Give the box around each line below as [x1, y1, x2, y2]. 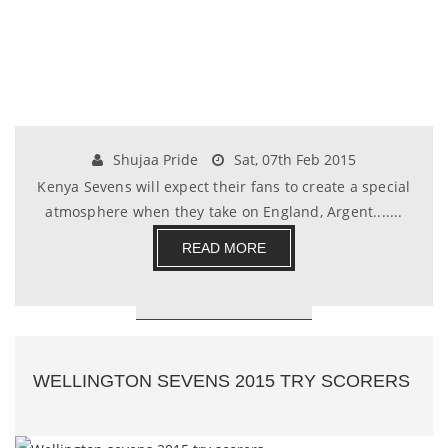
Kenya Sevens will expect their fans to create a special [37, 177, 411, 196]
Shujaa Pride [109, 150, 198, 169]
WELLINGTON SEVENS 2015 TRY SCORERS [33, 371, 410, 391]
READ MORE [182, 240, 266, 256]
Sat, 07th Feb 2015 [230, 150, 356, 169]
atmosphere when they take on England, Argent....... [45, 202, 403, 221]
